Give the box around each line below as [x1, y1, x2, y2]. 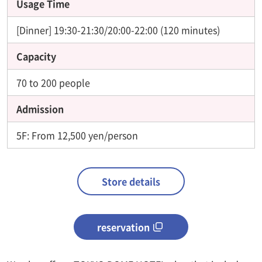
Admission [16, 101, 64, 116]
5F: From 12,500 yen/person [16, 127, 138, 142]
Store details [102, 174, 160, 188]
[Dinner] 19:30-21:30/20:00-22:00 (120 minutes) [16, 22, 220, 37]
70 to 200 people [16, 75, 90, 89]
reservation [97, 219, 150, 234]
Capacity [16, 49, 56, 63]
